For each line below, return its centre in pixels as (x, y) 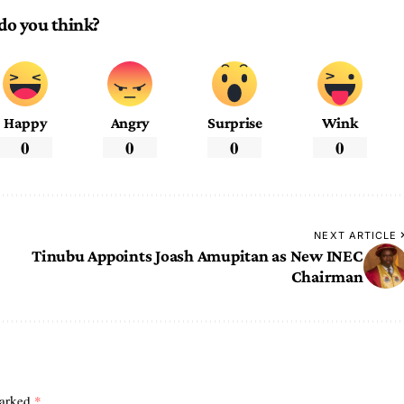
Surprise (235, 122)
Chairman (327, 277)
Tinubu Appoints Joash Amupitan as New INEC (197, 256)
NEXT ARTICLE (356, 236)
